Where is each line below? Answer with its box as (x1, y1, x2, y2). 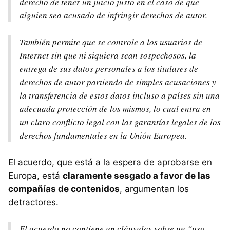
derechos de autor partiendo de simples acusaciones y (20, 76, 216, 88)
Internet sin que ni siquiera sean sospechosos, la (20, 49, 196, 62)
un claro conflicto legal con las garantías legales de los (20, 116, 221, 128)
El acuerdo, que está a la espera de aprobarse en (8, 157, 212, 168)
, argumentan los (120, 184, 189, 195)
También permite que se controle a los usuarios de (20, 36, 202, 48)
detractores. (8, 197, 59, 208)
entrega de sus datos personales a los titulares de (20, 63, 198, 75)
